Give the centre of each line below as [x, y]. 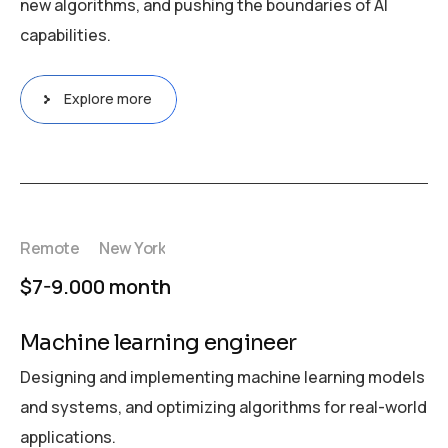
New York [132, 248]
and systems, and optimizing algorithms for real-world [223, 406]
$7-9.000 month [95, 286]
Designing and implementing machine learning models [222, 376]
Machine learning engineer [158, 342]
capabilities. [65, 35]
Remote [50, 248]
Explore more [107, 98]
